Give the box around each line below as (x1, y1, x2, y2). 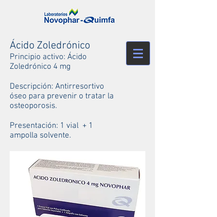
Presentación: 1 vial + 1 (10, 121, 93, 131)
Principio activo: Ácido (10, 52, 87, 62)
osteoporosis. (10, 101, 57, 111)
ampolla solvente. (10, 131, 71, 140)
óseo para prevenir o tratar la (10, 92, 114, 101)
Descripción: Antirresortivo (10, 82, 104, 92)
